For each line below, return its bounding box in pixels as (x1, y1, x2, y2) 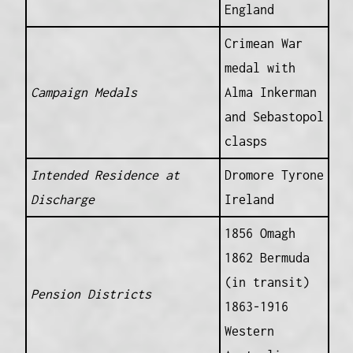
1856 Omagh (224, 226, 295, 241)
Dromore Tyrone (224, 168, 324, 183)
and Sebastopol (224, 110, 324, 124)
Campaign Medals (30, 85, 137, 100)
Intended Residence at (30, 168, 180, 183)
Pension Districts (30, 287, 151, 302)
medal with (224, 61, 295, 76)
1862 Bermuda (224, 251, 310, 266)
